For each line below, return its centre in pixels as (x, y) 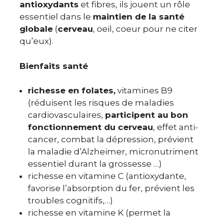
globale (36, 29)
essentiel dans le (56, 17)
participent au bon (147, 115)
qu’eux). (37, 41)
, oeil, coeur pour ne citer (145, 29)
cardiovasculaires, (66, 115)
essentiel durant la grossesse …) (95, 164)
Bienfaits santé (54, 66)
